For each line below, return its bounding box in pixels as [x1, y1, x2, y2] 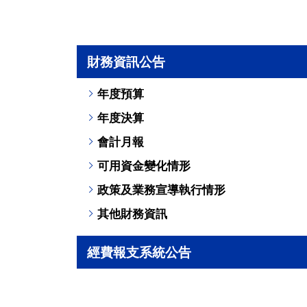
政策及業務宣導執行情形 [97, 182, 225, 197]
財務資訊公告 [87, 52, 165, 71]
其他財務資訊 [97, 206, 167, 221]
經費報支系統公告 [87, 243, 191, 261]
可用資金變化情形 [97, 158, 191, 173]
